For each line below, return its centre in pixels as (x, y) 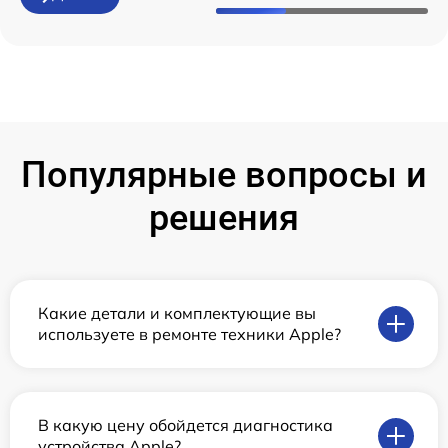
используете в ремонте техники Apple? (189, 334)
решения (224, 218)
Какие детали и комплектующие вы (177, 313)
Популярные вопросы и (224, 175)
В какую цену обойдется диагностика (185, 425)
